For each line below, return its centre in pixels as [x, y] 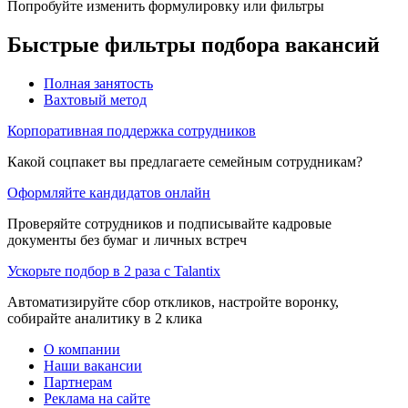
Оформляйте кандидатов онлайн [109, 192]
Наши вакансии [93, 365]
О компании [82, 349]
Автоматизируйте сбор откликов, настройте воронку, [173, 301]
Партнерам [78, 382]
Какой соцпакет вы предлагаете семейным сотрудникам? [185, 161]
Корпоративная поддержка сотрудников [132, 130]
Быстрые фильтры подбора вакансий [194, 44]
